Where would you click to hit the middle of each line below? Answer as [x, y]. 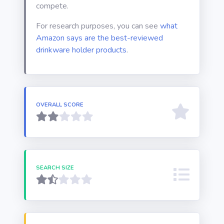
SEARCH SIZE [55, 168]
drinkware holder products [81, 50]
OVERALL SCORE [60, 105]
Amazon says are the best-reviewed [99, 38]
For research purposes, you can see [98, 26]
